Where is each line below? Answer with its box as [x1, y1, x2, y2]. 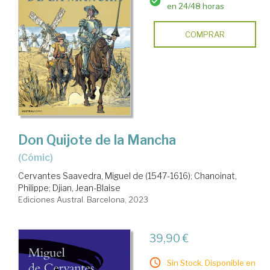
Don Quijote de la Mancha [18, 132, 176, 148]
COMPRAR [184, 29, 225, 39]
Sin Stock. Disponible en [166, 258, 256, 268]
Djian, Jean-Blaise [52, 183, 121, 193]
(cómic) [28, 152, 53, 164]
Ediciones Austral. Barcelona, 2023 [18, 195, 148, 205]
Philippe [18, 183, 49, 193]
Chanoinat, [194, 171, 237, 181]
